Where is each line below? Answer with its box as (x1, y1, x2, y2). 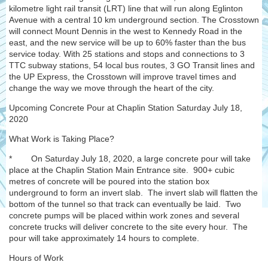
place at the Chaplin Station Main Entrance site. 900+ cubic (9, 165, 234, 175)
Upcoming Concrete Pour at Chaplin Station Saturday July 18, (9, 103, 242, 112)
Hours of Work (9, 253, 63, 263)
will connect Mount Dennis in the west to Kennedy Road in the (9, 26, 242, 36)
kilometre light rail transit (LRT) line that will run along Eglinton (9, 4, 243, 13)
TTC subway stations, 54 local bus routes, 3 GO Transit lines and (9, 60, 255, 70)
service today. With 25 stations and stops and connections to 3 (9, 49, 245, 59)
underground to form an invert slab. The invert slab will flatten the (9, 188, 258, 197)
